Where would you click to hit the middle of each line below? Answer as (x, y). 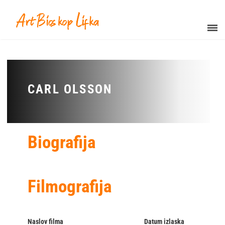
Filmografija (70, 187)
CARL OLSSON (70, 89)
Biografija (62, 143)
